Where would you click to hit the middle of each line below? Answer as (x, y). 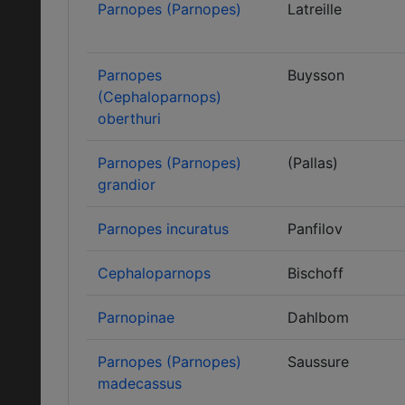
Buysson (316, 75)
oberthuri (129, 118)
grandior (127, 184)
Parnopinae (136, 317)
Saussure (318, 362)
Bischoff (316, 273)
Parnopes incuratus (163, 229)
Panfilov (315, 229)
